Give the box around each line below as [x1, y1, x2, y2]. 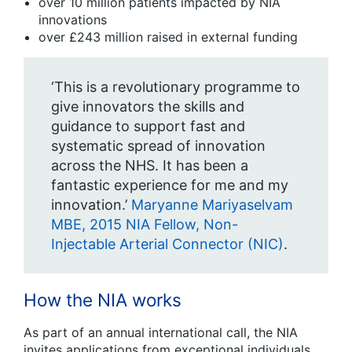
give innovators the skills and [51, 98, 244, 115]
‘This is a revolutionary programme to [51, 79, 300, 95]
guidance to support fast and [51, 118, 245, 134]
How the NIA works [24, 289, 181, 310]
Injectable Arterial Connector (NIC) [51, 236, 284, 252]
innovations [38, 12, 107, 27]
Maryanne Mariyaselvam [131, 196, 293, 213]
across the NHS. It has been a [51, 157, 248, 174]
